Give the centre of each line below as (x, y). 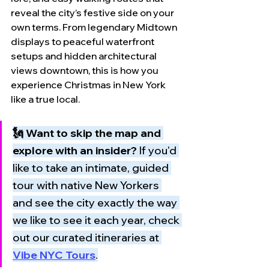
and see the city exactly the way (96, 203)
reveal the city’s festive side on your (93, 13)
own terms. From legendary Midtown (95, 27)
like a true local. (45, 99)
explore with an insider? (75, 150)
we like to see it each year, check (97, 220)
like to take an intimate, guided (92, 168)
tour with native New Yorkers (87, 185)
